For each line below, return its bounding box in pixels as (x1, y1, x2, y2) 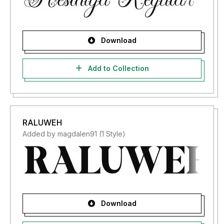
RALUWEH (22, 117, 62, 127)
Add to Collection (85, 64, 149, 72)
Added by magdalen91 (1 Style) (22, 129, 125, 138)
